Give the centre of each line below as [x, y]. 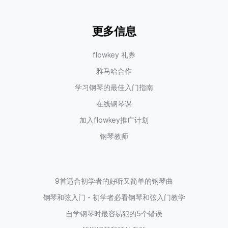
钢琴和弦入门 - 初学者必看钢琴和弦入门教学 [114, 197]
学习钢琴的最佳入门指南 [114, 88]
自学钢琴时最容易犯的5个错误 [114, 214]
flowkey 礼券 [114, 55]
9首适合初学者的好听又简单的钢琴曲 [114, 181]
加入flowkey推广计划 [114, 120]
